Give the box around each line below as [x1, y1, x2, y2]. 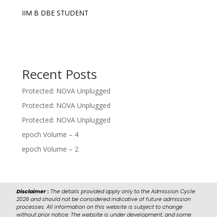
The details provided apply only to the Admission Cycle [48, 187, 195, 196]
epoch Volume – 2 [21, 144, 78, 154]
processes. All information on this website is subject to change [16, 203, 183, 211]
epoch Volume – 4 [21, 130, 78, 139]
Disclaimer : [16, 187, 49, 196]
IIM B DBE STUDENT [21, 8, 91, 18]
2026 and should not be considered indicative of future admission [16, 195, 191, 203]
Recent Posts [21, 65, 97, 83]
